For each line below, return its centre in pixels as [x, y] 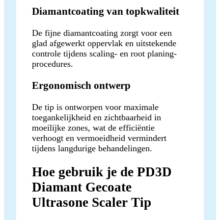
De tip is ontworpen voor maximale [95, 107]
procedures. [53, 64]
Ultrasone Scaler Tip [92, 203]
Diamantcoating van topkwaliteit [106, 11]
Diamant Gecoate [82, 187]
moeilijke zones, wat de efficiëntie [93, 128]
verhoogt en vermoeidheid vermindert [99, 138]
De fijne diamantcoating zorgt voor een [102, 33]
